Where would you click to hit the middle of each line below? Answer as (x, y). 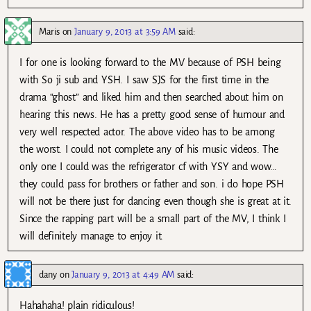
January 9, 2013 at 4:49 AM (123, 275)
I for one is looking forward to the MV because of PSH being (150, 63)
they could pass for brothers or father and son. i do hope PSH (152, 184)
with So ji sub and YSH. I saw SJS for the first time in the (144, 80)
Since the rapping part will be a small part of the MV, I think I (153, 219)
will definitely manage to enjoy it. (92, 236)
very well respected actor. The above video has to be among (147, 132)
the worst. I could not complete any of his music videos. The (149, 150)
